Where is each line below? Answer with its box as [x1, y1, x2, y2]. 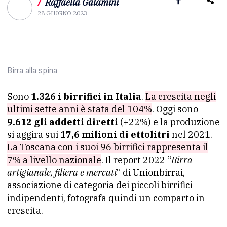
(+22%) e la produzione [118, 116, 220, 128]
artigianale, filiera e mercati [7, 167, 117, 178]
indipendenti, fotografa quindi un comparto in [7, 192, 205, 204]
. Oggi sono [152, 103, 198, 115]
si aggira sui [7, 129, 60, 140]
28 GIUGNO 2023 [37, 9, 87, 17]
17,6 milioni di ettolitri [60, 129, 170, 140]
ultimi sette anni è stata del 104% [7, 103, 152, 115]
